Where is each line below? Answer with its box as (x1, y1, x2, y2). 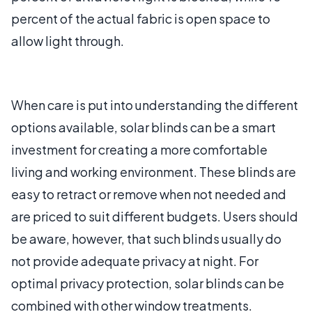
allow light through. (11, 32, 124, 49)
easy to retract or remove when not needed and (11, 185, 286, 202)
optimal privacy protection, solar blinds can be (11, 274, 284, 291)
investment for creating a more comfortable (11, 141, 267, 157)
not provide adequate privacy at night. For (11, 252, 258, 269)
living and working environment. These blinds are (11, 163, 296, 180)
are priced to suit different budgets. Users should (11, 208, 298, 224)
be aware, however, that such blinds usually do (11, 230, 281, 247)
